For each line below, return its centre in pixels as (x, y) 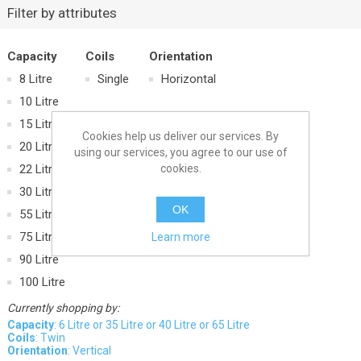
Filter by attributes (62, 13)
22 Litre (39, 170)
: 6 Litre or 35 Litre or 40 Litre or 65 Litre (151, 325)
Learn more (180, 237)
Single (113, 79)
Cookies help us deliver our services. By (180, 136)
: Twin (50, 338)
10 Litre (39, 102)
